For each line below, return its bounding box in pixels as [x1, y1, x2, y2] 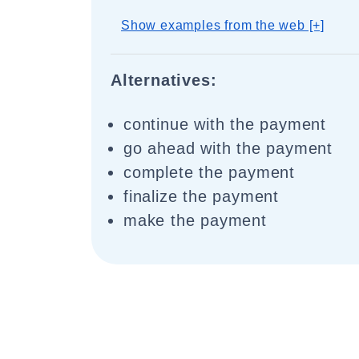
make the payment [123, 212, 267, 229]
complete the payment [123, 163, 295, 181]
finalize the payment [123, 188, 279, 205]
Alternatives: [111, 71, 217, 89]
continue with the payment [123, 115, 326, 133]
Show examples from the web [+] [121, 18, 325, 32]
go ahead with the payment [123, 139, 333, 157]
